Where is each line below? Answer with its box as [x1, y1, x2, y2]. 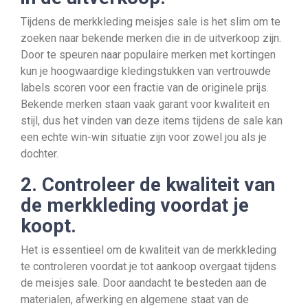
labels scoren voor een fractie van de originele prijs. [21, 81, 269, 94]
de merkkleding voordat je [21, 194, 249, 217]
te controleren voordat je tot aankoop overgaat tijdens [21, 260, 276, 273]
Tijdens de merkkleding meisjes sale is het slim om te [21, 15, 280, 28]
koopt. [21, 214, 76, 237]
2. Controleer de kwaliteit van [21, 173, 275, 196]
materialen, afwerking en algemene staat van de [21, 293, 249, 306]
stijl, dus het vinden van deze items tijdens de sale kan [21, 114, 283, 127]
